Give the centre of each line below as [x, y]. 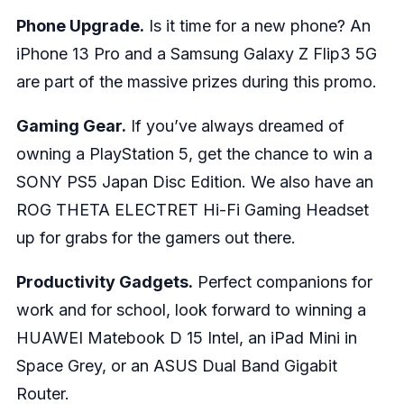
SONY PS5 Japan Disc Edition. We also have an [194, 181]
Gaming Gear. [71, 125]
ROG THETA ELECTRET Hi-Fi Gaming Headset [192, 209]
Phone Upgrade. [80, 25]
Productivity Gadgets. [104, 281]
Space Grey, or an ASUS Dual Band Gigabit [176, 365]
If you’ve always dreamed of [235, 125]
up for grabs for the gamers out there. [156, 237]
